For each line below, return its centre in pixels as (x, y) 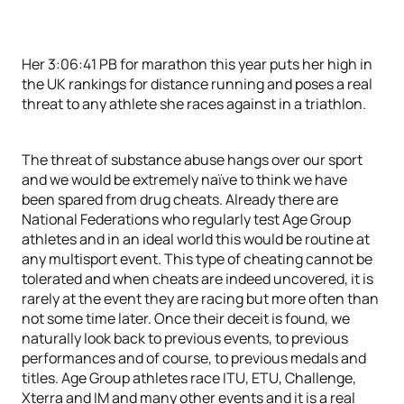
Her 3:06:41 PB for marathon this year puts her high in (197, 64)
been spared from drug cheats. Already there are (180, 199)
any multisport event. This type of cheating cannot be (197, 259)
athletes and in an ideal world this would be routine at (196, 239)
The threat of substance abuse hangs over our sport (192, 160)
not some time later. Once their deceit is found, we (186, 318)
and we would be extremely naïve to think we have (184, 179)
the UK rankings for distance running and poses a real (197, 84)
